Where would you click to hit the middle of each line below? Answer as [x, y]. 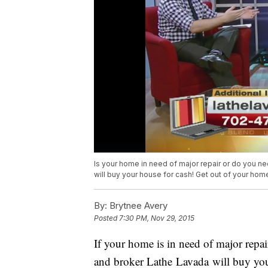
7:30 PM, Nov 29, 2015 [157, 218]
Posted [106, 218]
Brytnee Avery [137, 206]
